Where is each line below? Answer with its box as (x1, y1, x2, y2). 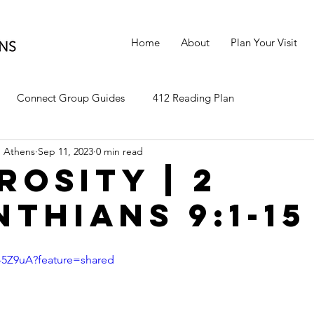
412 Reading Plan (153, 90, 234, 104)
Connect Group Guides (17, 90, 125, 104)
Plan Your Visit (231, 36, 297, 49)
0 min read (96, 144, 143, 158)
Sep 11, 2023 (38, 144, 93, 158)
